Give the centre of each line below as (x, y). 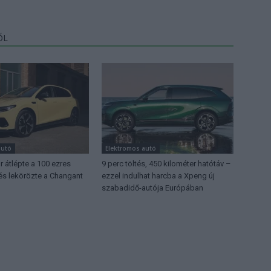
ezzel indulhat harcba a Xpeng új (158, 175)
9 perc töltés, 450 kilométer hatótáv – (166, 163)
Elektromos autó (131, 148)
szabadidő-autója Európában (152, 188)
